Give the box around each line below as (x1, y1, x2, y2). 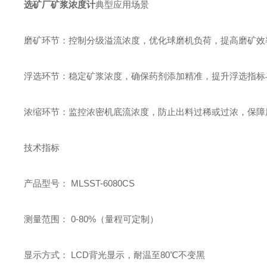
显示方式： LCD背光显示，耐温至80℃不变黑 (24, 250, 206, 260)
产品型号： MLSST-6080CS (24, 178, 135, 188)
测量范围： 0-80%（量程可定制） (24, 214, 159, 224)
